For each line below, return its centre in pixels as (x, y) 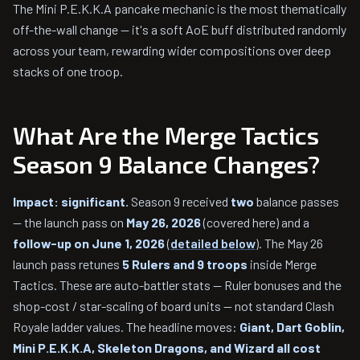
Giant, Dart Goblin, (292, 327)
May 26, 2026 (164, 222)
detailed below (213, 243)
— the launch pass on (70, 222)
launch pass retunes (67, 264)
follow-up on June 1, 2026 (89, 243)
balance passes (297, 201)
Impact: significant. (71, 201)
